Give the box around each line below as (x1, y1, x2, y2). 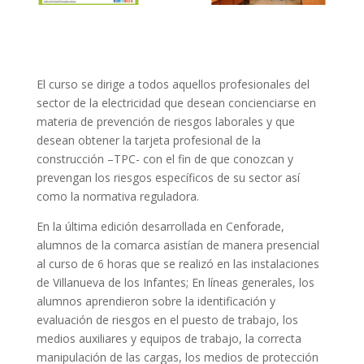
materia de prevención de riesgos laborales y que (36, 113, 295, 129)
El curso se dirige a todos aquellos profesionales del (36, 76, 310, 92)
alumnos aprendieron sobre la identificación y (36, 292, 275, 309)
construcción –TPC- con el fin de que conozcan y (36, 150, 293, 167)
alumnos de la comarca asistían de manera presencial (36, 236, 319, 253)
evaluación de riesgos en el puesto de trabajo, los (36, 311, 298, 327)
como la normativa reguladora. (36, 188, 199, 204)
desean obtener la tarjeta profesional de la (36, 132, 261, 148)
